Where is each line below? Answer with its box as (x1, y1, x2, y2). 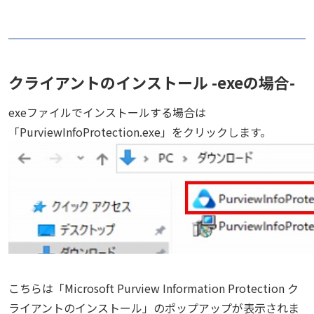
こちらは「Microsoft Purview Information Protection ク (8, 280, 299, 296)
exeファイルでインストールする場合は (8, 104, 206, 121)
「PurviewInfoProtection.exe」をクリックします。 (8, 123, 271, 140)
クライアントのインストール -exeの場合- (8, 71, 295, 93)
